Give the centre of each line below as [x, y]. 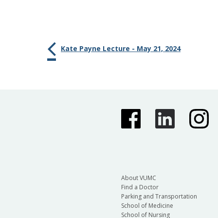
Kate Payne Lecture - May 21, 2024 [121, 48]
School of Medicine [147, 206]
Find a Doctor [140, 187]
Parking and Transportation [159, 197]
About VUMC [138, 178]
